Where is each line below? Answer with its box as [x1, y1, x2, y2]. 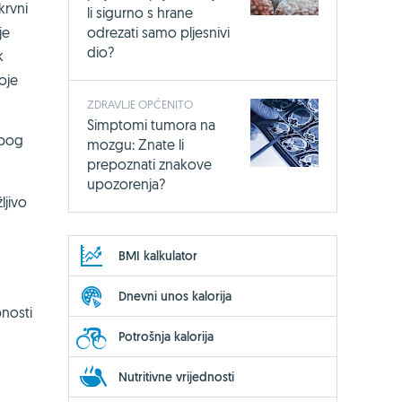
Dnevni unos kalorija [118, 287, 232, 304]
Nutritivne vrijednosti [118, 368, 234, 385]
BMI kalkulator [118, 247, 197, 264]
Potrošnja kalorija [118, 328, 214, 345]
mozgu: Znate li [87, 135, 184, 153]
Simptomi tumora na [87, 115, 215, 134]
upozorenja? [87, 174, 165, 193]
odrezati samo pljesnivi [87, 22, 230, 41]
